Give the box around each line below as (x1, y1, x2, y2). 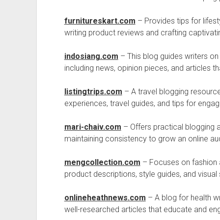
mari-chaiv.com (64, 122, 121, 132)
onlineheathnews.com (64, 193, 146, 202)
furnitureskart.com (64, 16, 136, 26)
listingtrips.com (64, 87, 122, 96)
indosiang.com (64, 52, 118, 61)
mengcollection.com (64, 158, 140, 167)
